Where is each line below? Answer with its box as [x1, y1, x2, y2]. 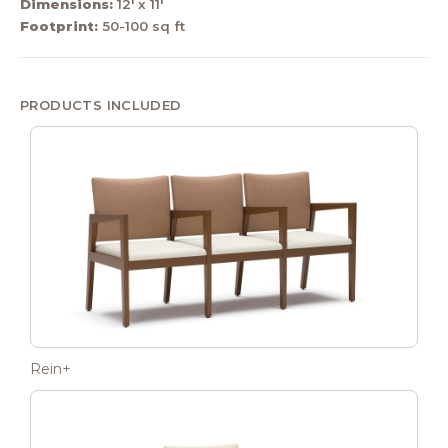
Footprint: [20, 17, 98, 34]
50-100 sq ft [98, 17, 185, 34]
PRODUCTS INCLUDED [20, 96, 182, 113]
